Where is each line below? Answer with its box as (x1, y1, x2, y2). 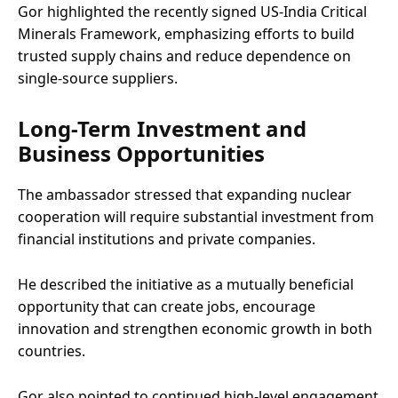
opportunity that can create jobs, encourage (18, 296, 315, 316)
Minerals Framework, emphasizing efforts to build (18, 23, 354, 44)
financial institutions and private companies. (18, 228, 315, 249)
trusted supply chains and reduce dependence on (18, 45, 351, 66)
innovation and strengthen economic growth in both (18, 318, 372, 338)
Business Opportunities (18, 138, 265, 168)
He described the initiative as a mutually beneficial (18, 274, 354, 294)
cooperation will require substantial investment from (18, 206, 374, 227)
